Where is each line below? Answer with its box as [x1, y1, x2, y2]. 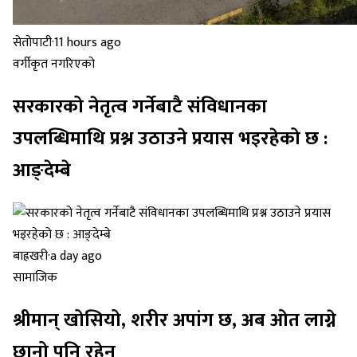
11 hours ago [54, 32, 121, 54]
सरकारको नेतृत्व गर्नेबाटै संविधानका [13, 91, 267, 124]
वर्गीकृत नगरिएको [13, 53, 95, 76]
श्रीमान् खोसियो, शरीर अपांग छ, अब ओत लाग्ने [13, 304, 336, 336]
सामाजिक [13, 267, 57, 289]
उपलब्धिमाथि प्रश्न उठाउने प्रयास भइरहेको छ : [13, 123, 328, 155]
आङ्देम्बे [13, 155, 71, 187]
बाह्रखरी [13, 245, 48, 268]
